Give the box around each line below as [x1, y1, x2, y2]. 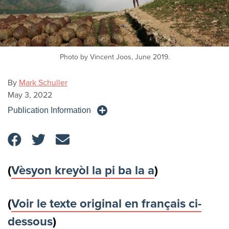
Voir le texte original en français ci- [11, 196, 201, 212]
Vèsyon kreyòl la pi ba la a [11, 163, 154, 178]
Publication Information [8, 106, 91, 115]
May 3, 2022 [8, 90, 52, 101]
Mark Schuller [19, 78, 67, 88]
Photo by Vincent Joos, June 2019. [59, 53, 170, 62]
